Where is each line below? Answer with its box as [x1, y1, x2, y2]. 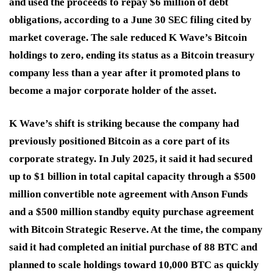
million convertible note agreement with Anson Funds [9, 188, 248, 200]
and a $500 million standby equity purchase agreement [9, 205, 254, 218]
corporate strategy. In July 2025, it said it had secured [9, 152, 252, 165]
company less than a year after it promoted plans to [9, 66, 241, 79]
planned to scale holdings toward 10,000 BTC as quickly [9, 258, 259, 271]
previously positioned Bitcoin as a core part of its [9, 135, 230, 147]
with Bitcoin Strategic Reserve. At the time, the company [9, 223, 263, 235]
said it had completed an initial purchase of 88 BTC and [9, 241, 257, 253]
